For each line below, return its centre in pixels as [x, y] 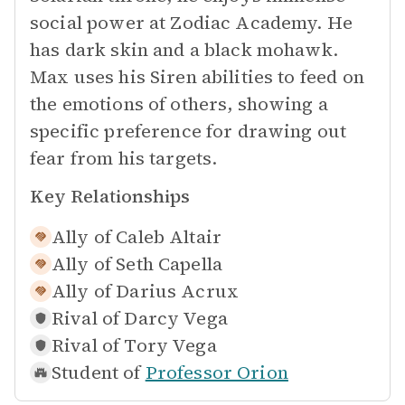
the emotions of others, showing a [179, 104]
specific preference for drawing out [188, 131]
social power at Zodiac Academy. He [192, 23]
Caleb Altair [169, 237]
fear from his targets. [124, 158]
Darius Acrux [178, 291]
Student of [96, 372]
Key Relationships [110, 196]
